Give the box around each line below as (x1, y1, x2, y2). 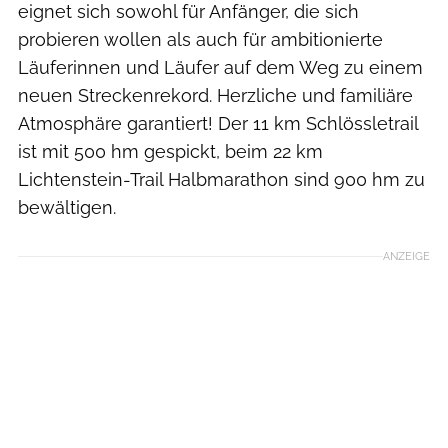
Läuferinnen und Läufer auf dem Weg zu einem (18, 57, 423, 78)
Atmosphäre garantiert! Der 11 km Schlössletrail (18, 113, 418, 134)
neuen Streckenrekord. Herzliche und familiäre (18, 85, 413, 106)
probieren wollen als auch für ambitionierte (18, 29, 383, 50)
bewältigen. (18, 197, 116, 218)
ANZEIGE (383, 249, 430, 263)
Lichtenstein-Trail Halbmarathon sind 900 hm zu (18, 169, 425, 190)
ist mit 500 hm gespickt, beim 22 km (18, 141, 323, 162)
